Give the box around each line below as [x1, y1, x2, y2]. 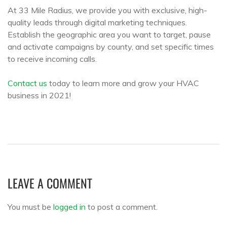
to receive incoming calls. [8, 53, 97, 64]
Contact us [8, 78, 47, 88]
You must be [8, 201, 53, 212]
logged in [53, 201, 86, 212]
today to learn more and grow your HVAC [47, 78, 199, 88]
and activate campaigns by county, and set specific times [8, 41, 214, 52]
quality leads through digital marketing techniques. [8, 17, 187, 27]
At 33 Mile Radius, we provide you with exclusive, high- [8, 5, 207, 15]
